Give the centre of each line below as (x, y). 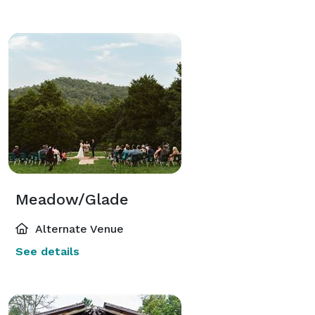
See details (47, 251)
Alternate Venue (78, 229)
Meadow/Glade (72, 199)
